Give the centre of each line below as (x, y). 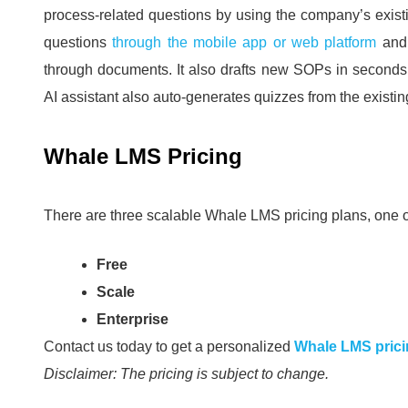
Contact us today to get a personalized (169, 347)
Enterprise (133, 320)
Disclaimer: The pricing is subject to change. (186, 374)
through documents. (111, 70)
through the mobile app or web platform (247, 43)
